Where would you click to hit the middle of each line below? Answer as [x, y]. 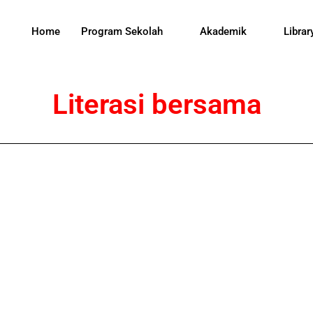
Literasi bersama [156, 104]
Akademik [224, 31]
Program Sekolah [122, 31]
